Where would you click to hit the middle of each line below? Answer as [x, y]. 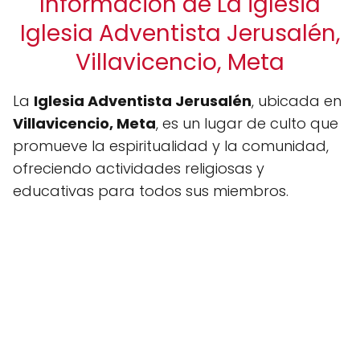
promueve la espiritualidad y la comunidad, [171, 146]
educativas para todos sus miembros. [151, 191]
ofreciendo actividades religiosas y [139, 168]
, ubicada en [297, 101]
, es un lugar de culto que [247, 123]
